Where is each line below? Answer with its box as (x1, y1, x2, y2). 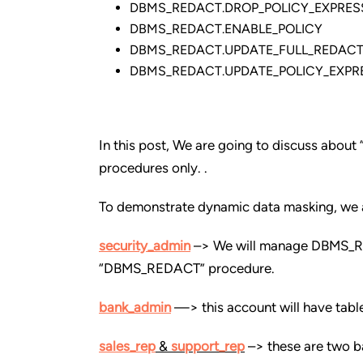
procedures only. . (99, 160, 207, 176)
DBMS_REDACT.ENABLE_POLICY (129, 21, 322, 36)
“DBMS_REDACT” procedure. (99, 260, 275, 276)
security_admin (99, 237, 190, 254)
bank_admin (99, 299, 171, 315)
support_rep (171, 338, 245, 354)
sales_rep (99, 338, 156, 354)
